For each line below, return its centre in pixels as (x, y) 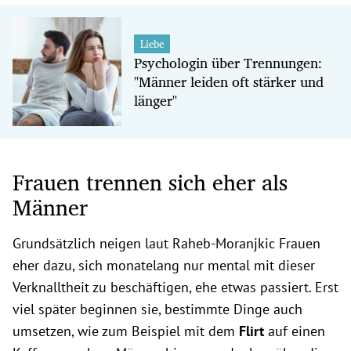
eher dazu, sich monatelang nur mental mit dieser (164, 265)
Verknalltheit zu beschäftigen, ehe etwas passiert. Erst (175, 287)
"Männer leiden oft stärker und (228, 81)
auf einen (297, 331)
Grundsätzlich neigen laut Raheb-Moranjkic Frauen (166, 243)
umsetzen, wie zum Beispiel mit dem (126, 331)
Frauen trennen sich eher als (150, 182)
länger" (155, 100)
